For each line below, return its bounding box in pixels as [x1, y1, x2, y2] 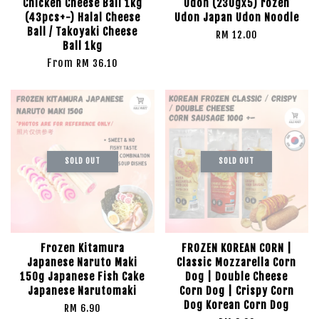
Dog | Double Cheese [185, 270, 288, 283]
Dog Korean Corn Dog [184, 298, 290, 312]
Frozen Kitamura [40, 241, 125, 255]
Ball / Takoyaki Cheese [27, 25, 138, 38]
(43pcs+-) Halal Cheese [24, 11, 140, 24]
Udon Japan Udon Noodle [174, 11, 299, 24]
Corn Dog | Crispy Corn [179, 284, 294, 298]
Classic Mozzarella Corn [177, 256, 297, 269]
